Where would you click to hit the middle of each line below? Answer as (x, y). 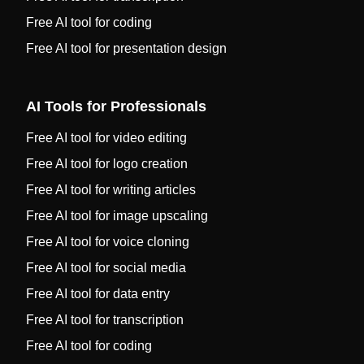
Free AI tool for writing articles (111, 190)
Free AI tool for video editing (106, 138)
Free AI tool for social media (106, 268)
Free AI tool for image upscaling (117, 216)
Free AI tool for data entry (98, 294)
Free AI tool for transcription (105, 320)
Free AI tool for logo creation (107, 164)
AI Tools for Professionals (116, 106)
